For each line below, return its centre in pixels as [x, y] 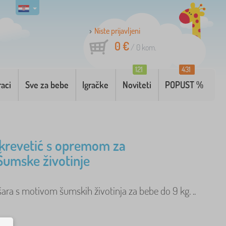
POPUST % [184, 85]
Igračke [96, 85]
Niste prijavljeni [117, 31]
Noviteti [137, 85]
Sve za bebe [47, 85]
